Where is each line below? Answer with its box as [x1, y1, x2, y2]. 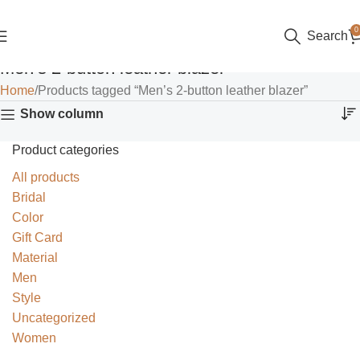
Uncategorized [12, 311, 96, 325]
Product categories [12, 143, 119, 157]
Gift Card [12, 231, 63, 244]
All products [12, 170, 80, 184]
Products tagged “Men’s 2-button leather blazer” [38, 84, 308, 97]
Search [307, 29, 348, 43]
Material [12, 251, 58, 264]
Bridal [12, 190, 46, 204]
